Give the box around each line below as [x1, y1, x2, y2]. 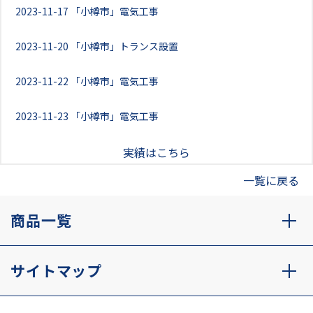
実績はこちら [123, 144, 190, 161]
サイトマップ [10, 260, 103, 281]
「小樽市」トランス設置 [71, 39, 178, 53]
